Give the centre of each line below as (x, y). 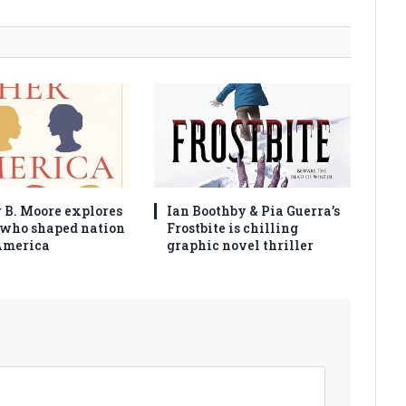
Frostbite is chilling (233, 227)
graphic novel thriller (241, 245)
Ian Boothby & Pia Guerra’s (254, 210)
